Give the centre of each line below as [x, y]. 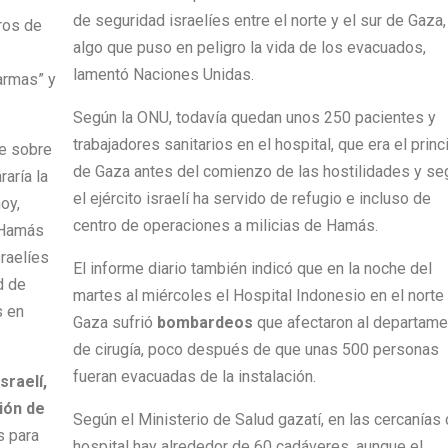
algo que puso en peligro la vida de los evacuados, [249, 47]
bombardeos [202, 322]
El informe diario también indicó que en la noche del [252, 268]
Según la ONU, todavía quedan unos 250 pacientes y [254, 117]
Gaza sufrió [112, 322]
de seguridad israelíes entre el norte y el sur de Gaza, [259, 20]
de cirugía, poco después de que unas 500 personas [255, 349]
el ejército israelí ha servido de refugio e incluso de [251, 198]
